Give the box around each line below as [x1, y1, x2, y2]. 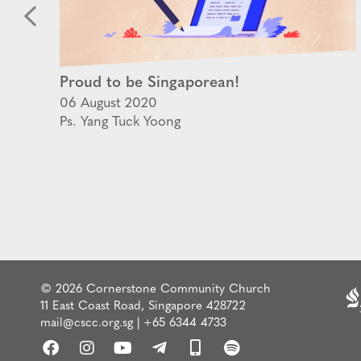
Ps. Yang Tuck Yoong [60, 114, 180, 129]
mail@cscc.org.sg [40, 317, 133, 330]
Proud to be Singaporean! [60, 75, 239, 91]
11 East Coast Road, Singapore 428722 [40, 300, 246, 313]
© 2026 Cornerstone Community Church [40, 283, 271, 296]
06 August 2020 [60, 96, 157, 110]
